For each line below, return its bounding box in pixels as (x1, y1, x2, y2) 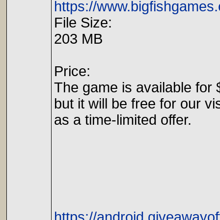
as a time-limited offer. (54, 112, 192, 128)
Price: (54, 63, 90, 79)
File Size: (54, 15, 112, 30)
